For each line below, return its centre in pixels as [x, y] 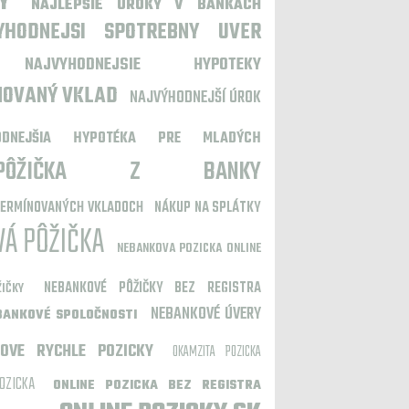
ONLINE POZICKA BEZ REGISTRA [157, 386]
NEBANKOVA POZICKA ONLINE [189, 249]
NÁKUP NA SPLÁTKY [208, 208]
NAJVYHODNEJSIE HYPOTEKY [143, 65]
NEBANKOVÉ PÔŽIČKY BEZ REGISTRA [153, 288]
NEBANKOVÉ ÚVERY [206, 315]
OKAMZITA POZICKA [217, 352]
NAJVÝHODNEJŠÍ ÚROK [195, 98]
